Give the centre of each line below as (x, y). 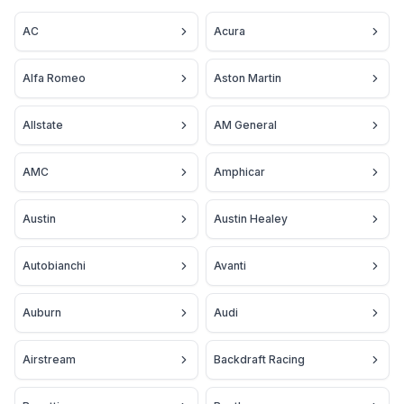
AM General (245, 125)
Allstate (43, 125)
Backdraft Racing (259, 360)
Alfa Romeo (54, 78)
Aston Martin (248, 78)
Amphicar (239, 172)
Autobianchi (54, 266)
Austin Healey (251, 219)
